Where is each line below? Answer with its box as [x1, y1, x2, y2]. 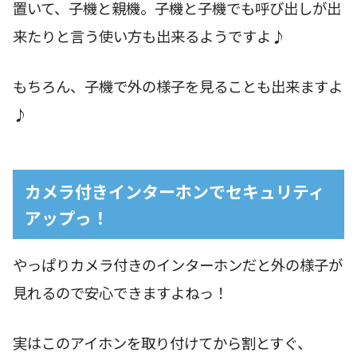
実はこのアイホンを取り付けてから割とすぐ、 [13, 331, 312, 353]
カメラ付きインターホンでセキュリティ [24, 178, 325, 203]
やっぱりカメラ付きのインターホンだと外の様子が [13, 254, 343, 276]
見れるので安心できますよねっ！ [13, 282, 228, 304]
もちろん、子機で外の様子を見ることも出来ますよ [13, 75, 343, 96]
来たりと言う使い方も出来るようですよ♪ [13, 25, 285, 47]
